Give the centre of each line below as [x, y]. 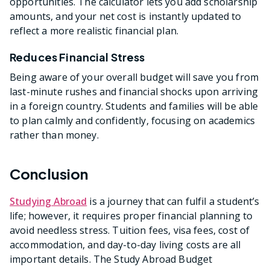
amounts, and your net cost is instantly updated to [126, 16]
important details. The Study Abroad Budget [111, 259]
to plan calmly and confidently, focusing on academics [132, 120]
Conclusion [49, 174]
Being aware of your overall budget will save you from [134, 77]
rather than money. [54, 135]
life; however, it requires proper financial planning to [131, 216]
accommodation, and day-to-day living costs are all [125, 245]
